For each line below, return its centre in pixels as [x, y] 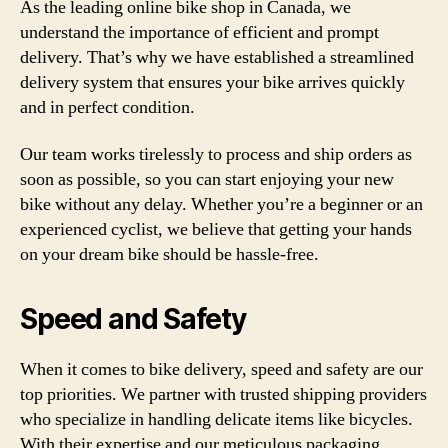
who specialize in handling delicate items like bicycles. [216, 419]
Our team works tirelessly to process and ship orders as [216, 154]
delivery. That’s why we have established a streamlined [217, 57]
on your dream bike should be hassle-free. [169, 254]
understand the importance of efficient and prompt [199, 32]
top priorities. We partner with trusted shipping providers [223, 394]
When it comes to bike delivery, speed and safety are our [221, 369]
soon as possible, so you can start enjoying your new [207, 179]
